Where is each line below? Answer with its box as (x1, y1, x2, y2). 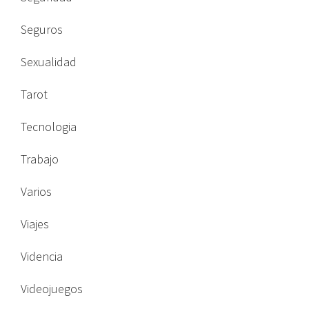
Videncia (21, 248, 63, 265)
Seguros (21, 21, 63, 38)
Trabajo (21, 151, 59, 168)
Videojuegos (21, 281, 83, 297)
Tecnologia (21, 119, 77, 135)
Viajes (21, 216, 49, 232)
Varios (21, 183, 52, 200)
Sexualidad (21, 54, 77, 70)
